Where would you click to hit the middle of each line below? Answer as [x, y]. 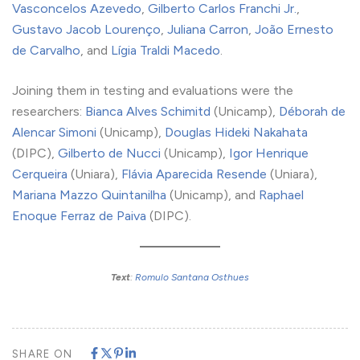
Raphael [281, 195]
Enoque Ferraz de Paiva [79, 216]
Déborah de [312, 112]
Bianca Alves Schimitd [148, 112]
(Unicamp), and [213, 195]
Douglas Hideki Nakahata [236, 133]
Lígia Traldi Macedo [166, 51]
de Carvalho [46, 51]
